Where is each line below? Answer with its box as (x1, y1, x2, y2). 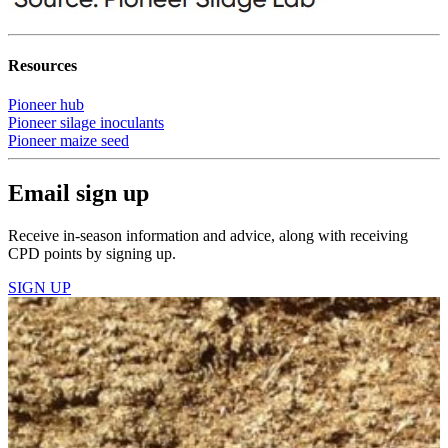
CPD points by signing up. (8, 244, 176, 262)
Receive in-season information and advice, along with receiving (8, 226, 408, 244)
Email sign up (8, 179, 149, 206)
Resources (8, 56, 77, 74)
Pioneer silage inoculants (8, 114, 164, 132)
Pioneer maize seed (8, 132, 129, 150)
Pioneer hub (8, 96, 84, 114)
